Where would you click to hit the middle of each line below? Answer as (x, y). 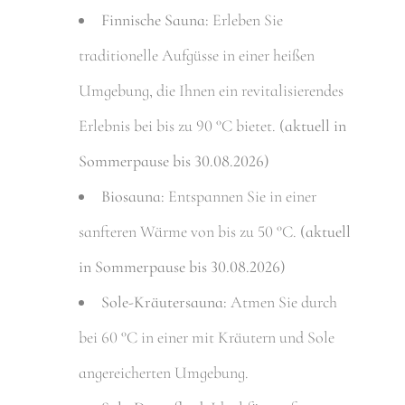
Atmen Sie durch (283, 301)
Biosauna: (133, 196)
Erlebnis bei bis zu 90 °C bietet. (179, 125)
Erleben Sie (248, 19)
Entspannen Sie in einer (241, 196)
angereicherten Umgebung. (164, 372)
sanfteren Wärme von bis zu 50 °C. (190, 231)
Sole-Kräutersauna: (165, 301)
